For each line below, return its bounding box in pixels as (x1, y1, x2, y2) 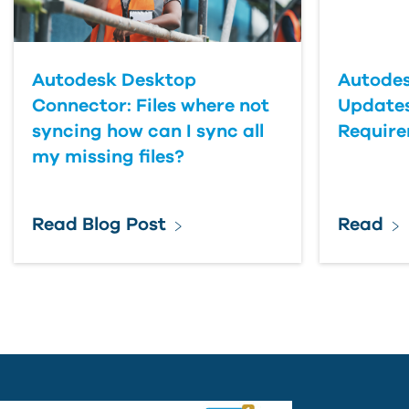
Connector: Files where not (32, 97, 269, 116)
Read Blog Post (32, 215, 166, 235)
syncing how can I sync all (32, 122, 264, 142)
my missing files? (32, 148, 184, 167)
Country (78, 30, 137, 46)
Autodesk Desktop (32, 71, 196, 90)
